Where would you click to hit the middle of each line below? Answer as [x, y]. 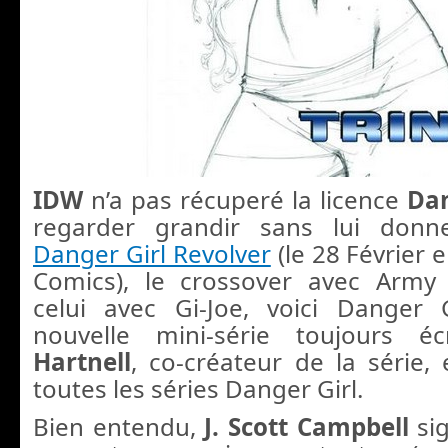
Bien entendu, [119, 426]
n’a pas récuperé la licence [245, 200]
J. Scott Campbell [311, 426]
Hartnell [82, 362]
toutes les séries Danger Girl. [198, 389]
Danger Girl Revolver [152, 254]
